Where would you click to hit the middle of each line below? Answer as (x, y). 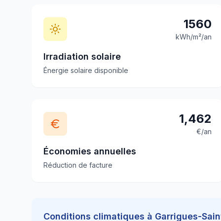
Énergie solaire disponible (86, 70)
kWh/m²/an (194, 37)
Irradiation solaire (82, 56)
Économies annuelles (90, 151)
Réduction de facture (78, 165)
